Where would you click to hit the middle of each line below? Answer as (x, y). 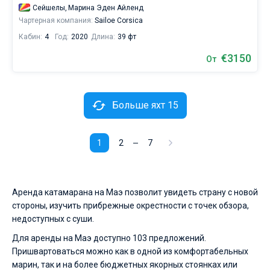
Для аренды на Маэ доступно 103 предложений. (109, 238)
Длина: (103, 37)
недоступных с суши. (53, 219)
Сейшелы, (50, 8)
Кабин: (30, 37)
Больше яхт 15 (145, 105)
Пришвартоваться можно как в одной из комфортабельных (130, 251)
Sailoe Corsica (118, 20)
